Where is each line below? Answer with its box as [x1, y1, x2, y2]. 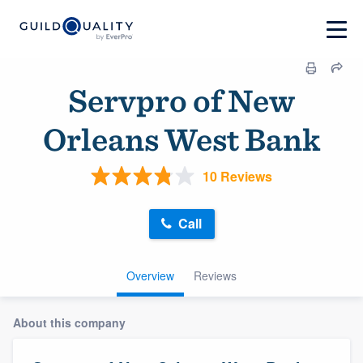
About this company [13, 314, 126, 331]
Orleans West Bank [42, 120, 321, 159]
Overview [126, 267, 174, 284]
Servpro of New [68, 81, 295, 120]
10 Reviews [203, 166, 272, 186]
